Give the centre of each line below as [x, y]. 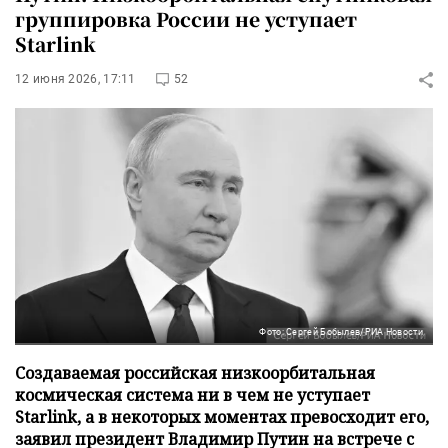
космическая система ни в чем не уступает [192, 394]
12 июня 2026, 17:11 [75, 79]
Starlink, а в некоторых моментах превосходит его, [222, 416]
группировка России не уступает [186, 18]
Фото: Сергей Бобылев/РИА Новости [341, 331]
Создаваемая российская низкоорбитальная [195, 372]
